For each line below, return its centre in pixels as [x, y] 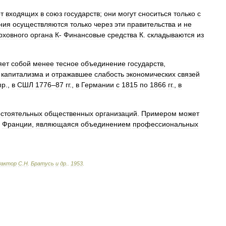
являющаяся [57, 124]
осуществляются [40, 24]
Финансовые [84, 35]
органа [42, 35]
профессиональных [165, 124]
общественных [69, 114]
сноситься [155, 14]
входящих [22, 14]
